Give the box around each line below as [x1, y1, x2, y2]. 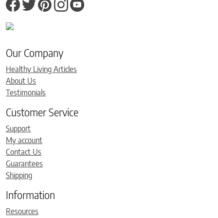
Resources [6, 206, 38, 217]
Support [6, 124, 31, 134]
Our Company [6, 46, 63, 60]
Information [6, 188, 55, 202]
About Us [6, 76, 36, 86]
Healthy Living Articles [6, 64, 77, 74]
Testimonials [6, 88, 46, 98]
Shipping [6, 170, 32, 181]
